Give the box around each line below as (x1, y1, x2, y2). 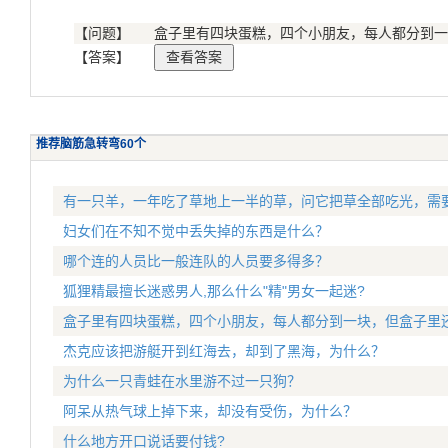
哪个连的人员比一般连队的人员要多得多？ (63, 253, 329, 269)
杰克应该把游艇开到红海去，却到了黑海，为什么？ (63, 343, 385, 359)
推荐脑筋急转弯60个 (35, 137, 146, 151)
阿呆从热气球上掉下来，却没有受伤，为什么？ (63, 403, 357, 419)
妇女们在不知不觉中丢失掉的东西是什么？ (63, 223, 329, 239)
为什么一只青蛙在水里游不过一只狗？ (63, 373, 301, 389)
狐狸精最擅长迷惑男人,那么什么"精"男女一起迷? (63, 283, 365, 299)
